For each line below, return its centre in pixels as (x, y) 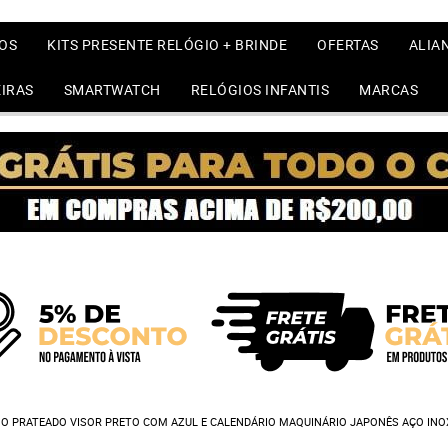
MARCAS (389, 89)
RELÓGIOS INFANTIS (260, 89)
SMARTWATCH (112, 89)
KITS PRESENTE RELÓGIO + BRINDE (167, 44)
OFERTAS (348, 44)
